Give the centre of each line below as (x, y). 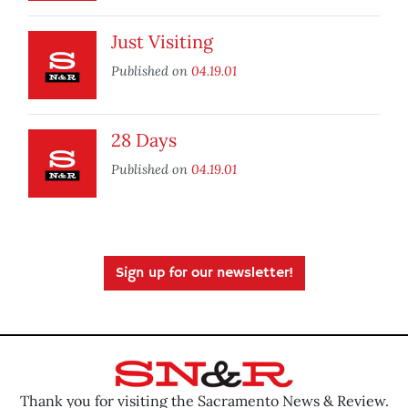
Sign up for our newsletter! (204, 274)
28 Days (144, 140)
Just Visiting (162, 42)
